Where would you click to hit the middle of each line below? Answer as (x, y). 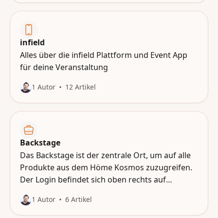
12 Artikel (81, 87)
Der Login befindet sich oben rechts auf (93, 180)
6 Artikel (79, 199)
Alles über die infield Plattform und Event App (104, 55)
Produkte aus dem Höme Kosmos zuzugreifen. (106, 167)
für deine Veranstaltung (64, 67)
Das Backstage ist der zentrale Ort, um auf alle (105, 155)
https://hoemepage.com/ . (68, 192)
